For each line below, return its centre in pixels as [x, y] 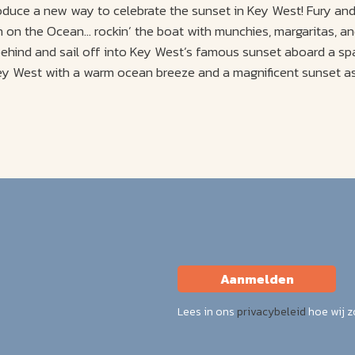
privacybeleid [271, 311]
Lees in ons [207, 311]
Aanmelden [257, 279]
